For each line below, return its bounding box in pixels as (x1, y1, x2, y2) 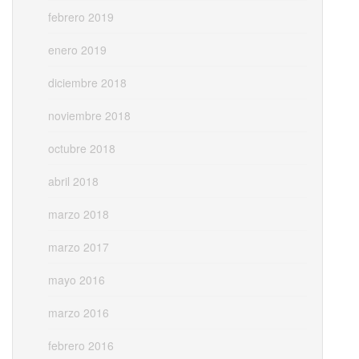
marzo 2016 (48, 305, 109, 321)
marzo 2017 (48, 239, 109, 256)
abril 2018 (48, 173, 99, 190)
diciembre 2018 (48, 75, 127, 91)
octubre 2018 (48, 140, 115, 157)
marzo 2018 (48, 206, 109, 223)
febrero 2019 (48, 9, 114, 26)
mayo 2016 (48, 272, 105, 288)
